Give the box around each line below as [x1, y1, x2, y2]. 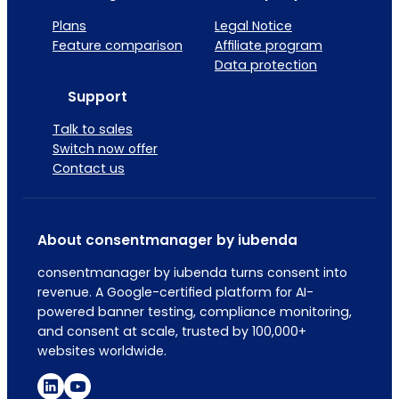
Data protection [214, 55, 317, 74]
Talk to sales [52, 120, 133, 139]
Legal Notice [214, 16, 292, 35]
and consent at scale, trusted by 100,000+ [37, 322, 306, 341]
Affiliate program [214, 36, 322, 54]
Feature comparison [52, 36, 183, 54]
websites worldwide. [37, 342, 167, 361]
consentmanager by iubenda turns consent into [37, 264, 347, 282]
